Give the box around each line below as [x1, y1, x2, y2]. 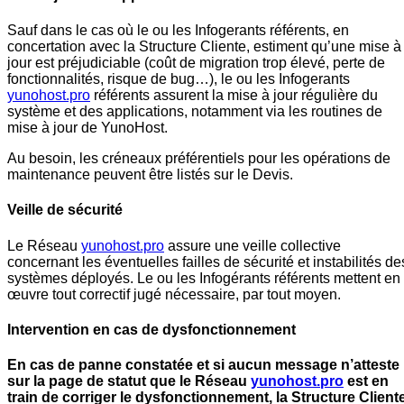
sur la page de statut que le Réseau [7, 373, 251, 390]
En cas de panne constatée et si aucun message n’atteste [7, 357, 399, 373]
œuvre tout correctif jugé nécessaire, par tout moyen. [7, 286, 341, 302]
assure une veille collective [164, 237, 341, 253]
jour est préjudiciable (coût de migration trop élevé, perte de [7, 55, 385, 71]
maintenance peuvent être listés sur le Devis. [7, 167, 293, 183]
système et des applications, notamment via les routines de [7, 104, 382, 120]
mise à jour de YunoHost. [7, 120, 168, 136]
